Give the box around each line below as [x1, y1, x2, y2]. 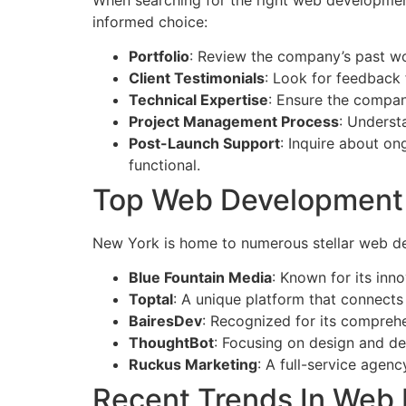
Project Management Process [129, 111, 339, 130]
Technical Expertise [129, 90, 268, 109]
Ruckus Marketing [129, 355, 257, 374]
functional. [129, 155, 200, 174]
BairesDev [129, 312, 202, 331]
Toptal [129, 290, 173, 309]
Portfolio [129, 46, 189, 65]
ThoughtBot [129, 333, 214, 353]
